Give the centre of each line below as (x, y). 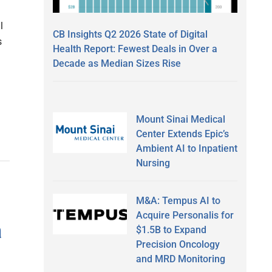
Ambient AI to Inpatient (186, 148)
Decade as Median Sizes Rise (117, 63)
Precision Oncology (178, 244)
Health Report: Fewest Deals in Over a (135, 49)
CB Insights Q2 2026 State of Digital (130, 34)
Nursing (153, 163)
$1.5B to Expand (171, 229)
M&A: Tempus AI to (178, 200)
